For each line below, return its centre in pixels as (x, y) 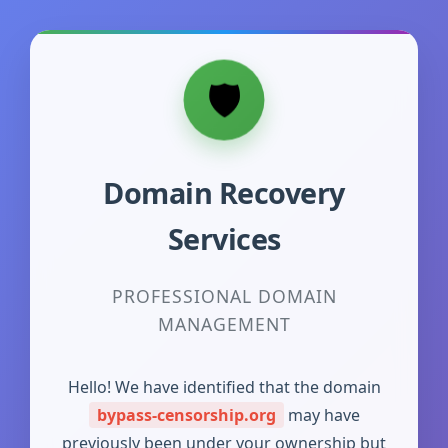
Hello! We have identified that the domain (224, 387)
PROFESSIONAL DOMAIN (224, 296)
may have (321, 415)
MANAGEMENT (224, 324)
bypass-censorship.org (186, 415)
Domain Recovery (224, 192)
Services (224, 238)
